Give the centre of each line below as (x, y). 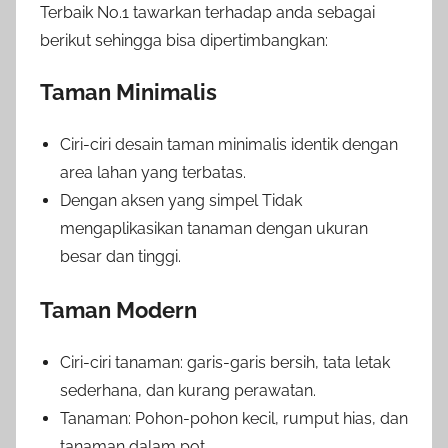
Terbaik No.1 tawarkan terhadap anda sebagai (207, 12)
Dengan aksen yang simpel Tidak (181, 200)
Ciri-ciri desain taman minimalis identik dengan (229, 144)
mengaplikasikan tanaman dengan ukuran (214, 228)
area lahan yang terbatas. (153, 172)
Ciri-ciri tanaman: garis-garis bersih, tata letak (225, 362)
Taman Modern (118, 309)
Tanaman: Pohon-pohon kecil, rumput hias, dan (234, 418)
